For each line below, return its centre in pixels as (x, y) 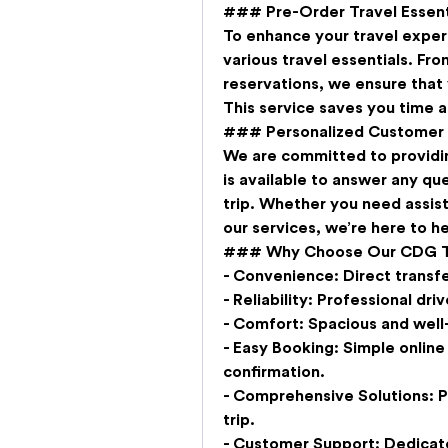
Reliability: (273, 300)
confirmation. (274, 372)
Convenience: (286, 276)
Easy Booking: (286, 348)
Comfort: (268, 324)
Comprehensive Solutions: (333, 396)
